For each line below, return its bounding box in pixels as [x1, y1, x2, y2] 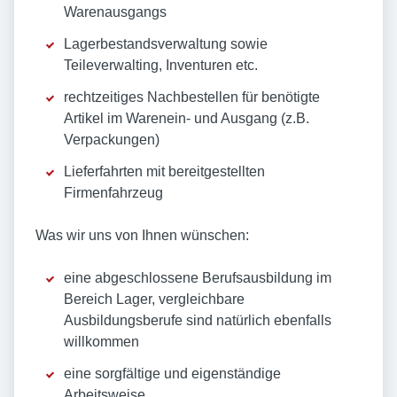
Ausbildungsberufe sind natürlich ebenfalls [64, 313, 331, 329]
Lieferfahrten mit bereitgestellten [64, 164, 265, 180]
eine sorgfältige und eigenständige [64, 366, 281, 382]
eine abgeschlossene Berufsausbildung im [64, 270, 331, 286]
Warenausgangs [64, 4, 167, 20]
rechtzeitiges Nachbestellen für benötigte [64, 90, 320, 105]
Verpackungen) [64, 132, 160, 148]
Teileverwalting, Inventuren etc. [64, 58, 258, 74]
